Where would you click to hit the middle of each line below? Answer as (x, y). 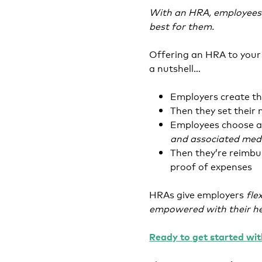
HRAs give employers (198, 194)
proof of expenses (211, 166)
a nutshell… (175, 68)
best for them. (183, 25)
